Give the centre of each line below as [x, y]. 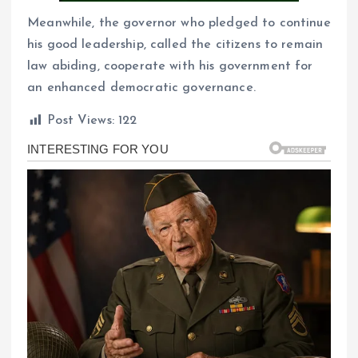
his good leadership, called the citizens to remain [175, 44]
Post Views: [81, 120]
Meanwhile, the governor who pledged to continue [179, 23]
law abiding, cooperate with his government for [170, 66]
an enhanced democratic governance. [141, 88]
